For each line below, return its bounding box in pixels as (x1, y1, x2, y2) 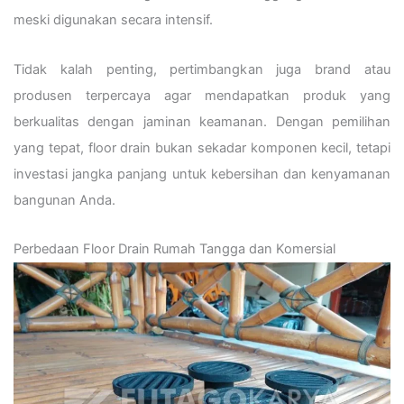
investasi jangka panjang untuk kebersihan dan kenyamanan (14, 165, 390, 182)
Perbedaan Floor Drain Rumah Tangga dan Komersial (14, 241, 335, 258)
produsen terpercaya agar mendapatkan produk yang (14, 87, 390, 104)
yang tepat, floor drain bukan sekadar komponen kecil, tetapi (14, 139, 390, 156)
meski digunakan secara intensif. (14, 12, 213, 29)
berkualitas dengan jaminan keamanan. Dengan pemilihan (14, 113, 390, 130)
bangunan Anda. (14, 191, 115, 208)
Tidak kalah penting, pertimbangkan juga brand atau (14, 60, 390, 78)
